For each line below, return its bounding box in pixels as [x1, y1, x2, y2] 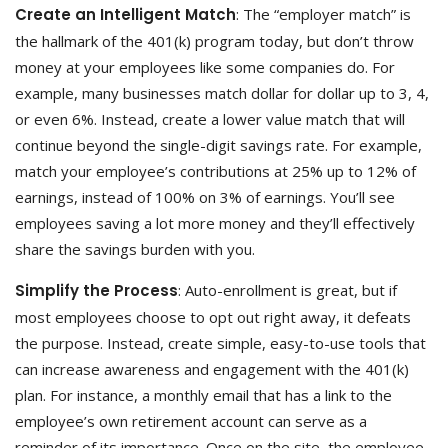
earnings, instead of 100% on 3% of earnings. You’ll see [15, 187, 395, 207]
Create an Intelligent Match [15, 4, 236, 25]
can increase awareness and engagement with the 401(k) [15, 359, 409, 379]
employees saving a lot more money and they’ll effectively [15, 213, 415, 233]
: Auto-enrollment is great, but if [178, 280, 397, 300]
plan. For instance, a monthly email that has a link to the [15, 385, 392, 405]
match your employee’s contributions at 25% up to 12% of [15, 161, 416, 181]
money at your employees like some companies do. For [15, 57, 395, 77]
